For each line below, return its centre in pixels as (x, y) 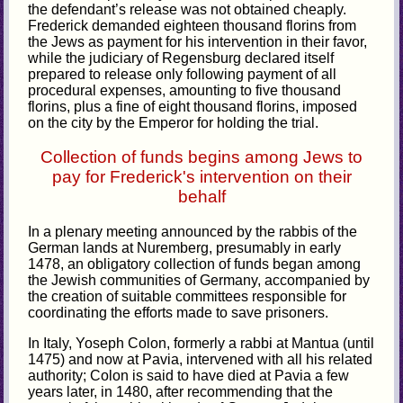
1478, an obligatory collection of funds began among (195, 264)
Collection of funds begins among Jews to (201, 157)
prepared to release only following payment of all (183, 74)
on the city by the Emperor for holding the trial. (174, 122)
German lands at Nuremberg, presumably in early (185, 248)
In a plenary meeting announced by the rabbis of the (193, 232)
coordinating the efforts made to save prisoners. (179, 313)
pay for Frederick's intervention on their (201, 177)
